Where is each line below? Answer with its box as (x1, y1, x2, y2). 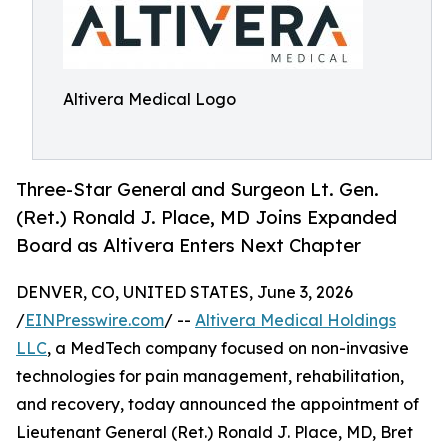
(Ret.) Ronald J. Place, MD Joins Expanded (16, 206, 397, 229)
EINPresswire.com (25, 310, 164, 331)
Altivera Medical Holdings (195, 310, 396, 331)
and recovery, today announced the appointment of (16, 394, 419, 415)
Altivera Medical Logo (63, 89, 236, 109)
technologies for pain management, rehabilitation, (16, 366, 404, 387)
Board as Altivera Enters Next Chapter (16, 234, 361, 257)
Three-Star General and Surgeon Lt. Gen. (16, 178, 379, 201)
